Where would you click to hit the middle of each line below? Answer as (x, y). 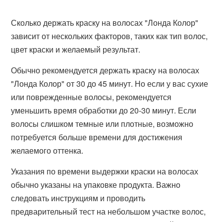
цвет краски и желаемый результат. (76, 49)
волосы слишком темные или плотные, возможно (102, 124)
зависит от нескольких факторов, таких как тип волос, (110, 36)
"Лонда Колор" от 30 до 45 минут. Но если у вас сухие (110, 83)
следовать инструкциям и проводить (78, 198)
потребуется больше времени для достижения (97, 137)
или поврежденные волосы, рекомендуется (91, 97)
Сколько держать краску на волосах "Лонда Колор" (105, 23)
